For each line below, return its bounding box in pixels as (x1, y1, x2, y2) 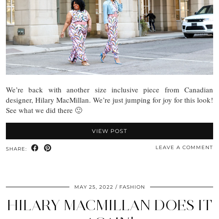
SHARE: (6, 146, 29, 153)
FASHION (119, 184, 145, 191)
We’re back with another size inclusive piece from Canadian (6, 85, 213, 95)
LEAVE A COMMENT (155, 144, 213, 151)
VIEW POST (92, 128, 127, 135)
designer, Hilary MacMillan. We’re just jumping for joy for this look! (6, 95, 213, 105)
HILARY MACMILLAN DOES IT (7, 196, 212, 215)
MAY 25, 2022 (74, 184, 113, 191)
